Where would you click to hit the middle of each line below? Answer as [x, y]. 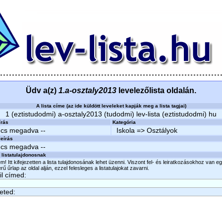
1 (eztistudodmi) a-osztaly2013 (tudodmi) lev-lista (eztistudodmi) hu [111, 114]
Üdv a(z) [42, 90]
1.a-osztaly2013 [87, 90]
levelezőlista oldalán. [156, 90]
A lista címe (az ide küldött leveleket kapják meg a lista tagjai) [111, 106]
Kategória [124, 122]
